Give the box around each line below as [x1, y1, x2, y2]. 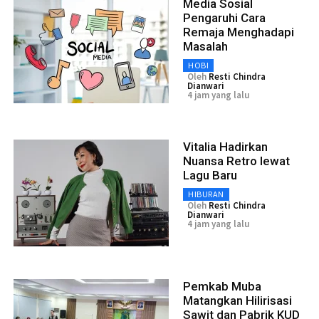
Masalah [183, 38, 228, 53]
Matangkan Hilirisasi [183, 293, 292, 308]
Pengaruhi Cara [183, 10, 266, 25]
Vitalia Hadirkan [183, 139, 268, 154]
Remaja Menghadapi [183, 24, 294, 39]
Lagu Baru [183, 167, 237, 182]
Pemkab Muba [183, 278, 261, 293]
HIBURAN [188, 188, 224, 199]
